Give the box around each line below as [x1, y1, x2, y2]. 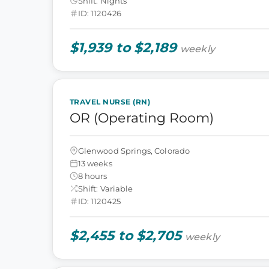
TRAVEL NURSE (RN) [70, 97, 151, 106]
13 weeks [78, 158, 112, 168]
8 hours [78, 171, 107, 181]
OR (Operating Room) [70, 110, 214, 126]
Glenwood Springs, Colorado [78, 145, 190, 156]
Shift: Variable [78, 183, 133, 193]
